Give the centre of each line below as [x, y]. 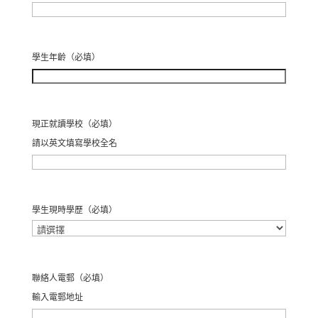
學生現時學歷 [57, 210]
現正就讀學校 [57, 124]
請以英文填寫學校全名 [74, 143]
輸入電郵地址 [57, 297]
